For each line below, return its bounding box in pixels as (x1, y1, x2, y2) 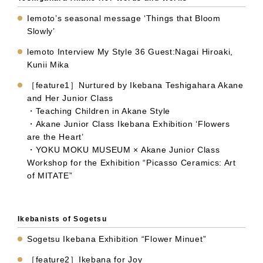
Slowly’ (26, 26, 55, 36)
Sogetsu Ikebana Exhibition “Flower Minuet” (26, 234, 207, 244)
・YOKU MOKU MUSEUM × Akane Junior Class (26, 145, 220, 155)
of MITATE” (26, 171, 73, 181)
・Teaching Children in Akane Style (26, 106, 170, 116)
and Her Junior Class (26, 93, 113, 103)
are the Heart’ (26, 132, 84, 142)
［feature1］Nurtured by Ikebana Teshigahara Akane (26, 80, 244, 90)
